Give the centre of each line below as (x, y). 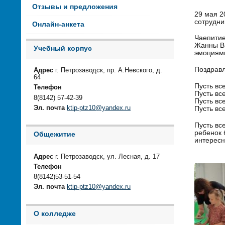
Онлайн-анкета (58, 24)
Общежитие (54, 135)
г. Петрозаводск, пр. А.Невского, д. (108, 71)
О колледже (55, 213)
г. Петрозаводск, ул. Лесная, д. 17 (106, 156)
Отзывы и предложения (75, 7)
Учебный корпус (63, 48)
